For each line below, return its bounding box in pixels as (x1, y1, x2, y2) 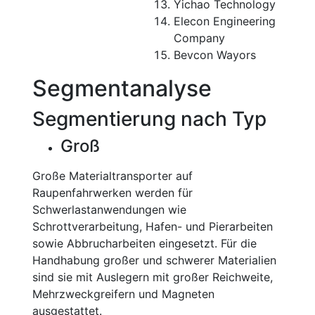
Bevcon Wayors (174, 48, 256, 62)
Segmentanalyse (32, 75, 212, 102)
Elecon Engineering (174, 14, 276, 28)
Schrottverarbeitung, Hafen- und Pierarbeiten (32, 219, 273, 233)
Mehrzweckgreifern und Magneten (32, 287, 214, 301)
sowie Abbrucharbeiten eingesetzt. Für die (32, 236, 257, 250)
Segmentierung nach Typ (32, 107, 266, 131)
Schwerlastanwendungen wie (32, 202, 186, 217)
